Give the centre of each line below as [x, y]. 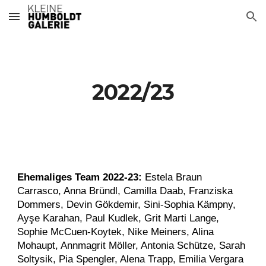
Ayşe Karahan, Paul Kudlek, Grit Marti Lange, [118, 218]
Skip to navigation [219, 22]
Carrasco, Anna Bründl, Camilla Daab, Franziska [125, 191]
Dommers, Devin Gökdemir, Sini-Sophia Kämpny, [127, 204]
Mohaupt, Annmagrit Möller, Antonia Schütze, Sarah [132, 245]
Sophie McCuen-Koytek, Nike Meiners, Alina [116, 232]
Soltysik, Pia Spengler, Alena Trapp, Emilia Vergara [131, 259]
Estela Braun [172, 177]
